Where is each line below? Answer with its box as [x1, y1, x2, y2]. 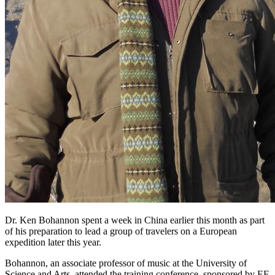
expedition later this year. [5, 237, 101, 248]
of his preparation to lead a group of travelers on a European [5, 226, 237, 237]
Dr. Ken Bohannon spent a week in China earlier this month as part [5, 215, 265, 226]
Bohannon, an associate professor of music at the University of [5, 258, 247, 269]
